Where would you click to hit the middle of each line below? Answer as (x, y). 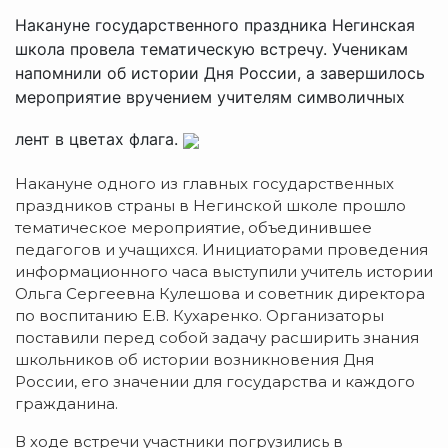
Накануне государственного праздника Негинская (215, 24)
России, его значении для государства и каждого (215, 381)
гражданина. (66, 403)
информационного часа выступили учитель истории (224, 271)
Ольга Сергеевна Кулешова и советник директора (220, 293)
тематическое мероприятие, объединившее (193, 227)
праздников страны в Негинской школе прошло (210, 205)
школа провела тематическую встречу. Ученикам (211, 48)
